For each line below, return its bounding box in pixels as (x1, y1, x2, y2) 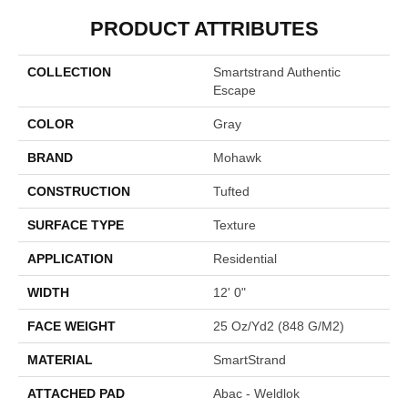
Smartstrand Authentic (213, 65, 341, 80)
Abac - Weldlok (213, 386, 300, 402)
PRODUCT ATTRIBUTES (89, 17, 319, 41)
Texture (213, 218, 256, 233)
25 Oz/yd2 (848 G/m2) (213, 319, 344, 334)
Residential (213, 251, 277, 267)
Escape (213, 83, 256, 98)
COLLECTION (27, 65, 111, 80)
